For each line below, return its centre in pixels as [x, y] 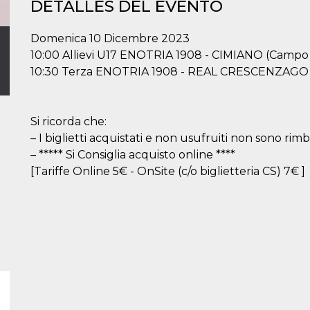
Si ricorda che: [69, 121]
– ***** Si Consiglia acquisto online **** [133, 155]
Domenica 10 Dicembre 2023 [110, 38]
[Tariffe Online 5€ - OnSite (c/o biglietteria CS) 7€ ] [168, 171]
